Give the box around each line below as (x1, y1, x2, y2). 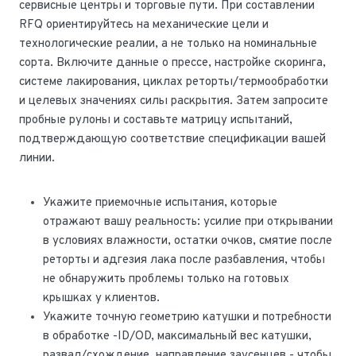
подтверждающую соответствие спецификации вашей (19, 132, 326, 148)
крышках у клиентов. (43, 291, 160, 307)
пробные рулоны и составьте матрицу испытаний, (19, 113, 292, 129)
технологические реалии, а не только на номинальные (19, 37, 317, 52)
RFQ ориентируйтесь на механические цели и (19, 17, 269, 33)
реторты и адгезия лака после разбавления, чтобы (43, 253, 325, 269)
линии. (19, 151, 55, 167)
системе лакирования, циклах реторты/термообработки (19, 75, 328, 91)
